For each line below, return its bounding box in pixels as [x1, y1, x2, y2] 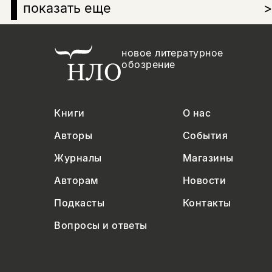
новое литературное [121, 47, 223, 59]
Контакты [182, 197, 231, 209]
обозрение [121, 58, 175, 70]
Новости [182, 174, 226, 186]
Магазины [182, 152, 234, 164]
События [182, 129, 228, 141]
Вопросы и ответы [54, 219, 148, 231]
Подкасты [54, 197, 105, 209]
